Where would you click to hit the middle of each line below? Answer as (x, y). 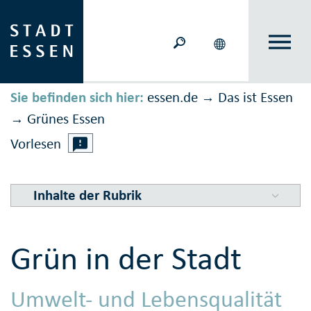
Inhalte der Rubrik (87, 195)
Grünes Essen (66, 119)
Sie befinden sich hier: (77, 98)
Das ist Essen (255, 98)
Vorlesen (36, 144)
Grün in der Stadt (126, 258)
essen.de (173, 98)
